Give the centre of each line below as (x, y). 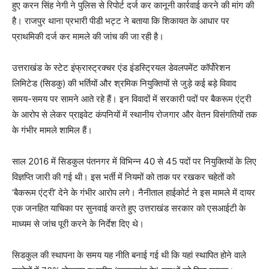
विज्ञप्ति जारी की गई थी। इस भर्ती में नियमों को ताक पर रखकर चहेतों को (123, 177)
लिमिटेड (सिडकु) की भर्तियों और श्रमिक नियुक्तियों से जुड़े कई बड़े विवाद (124, 83)
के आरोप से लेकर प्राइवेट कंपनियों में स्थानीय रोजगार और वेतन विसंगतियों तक (134, 115)
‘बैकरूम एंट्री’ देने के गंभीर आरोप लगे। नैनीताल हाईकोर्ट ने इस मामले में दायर (134, 193)
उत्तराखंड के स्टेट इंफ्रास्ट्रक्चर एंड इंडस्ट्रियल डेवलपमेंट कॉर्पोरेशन (121, 68)
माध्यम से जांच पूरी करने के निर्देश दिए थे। (78, 224)
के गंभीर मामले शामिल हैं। (52, 130)
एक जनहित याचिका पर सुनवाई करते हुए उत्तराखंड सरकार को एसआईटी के (129, 208)
